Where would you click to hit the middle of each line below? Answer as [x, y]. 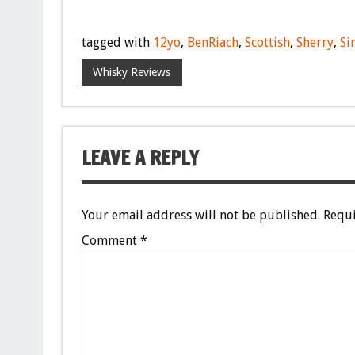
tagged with [117, 42]
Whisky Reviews [132, 73]
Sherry [315, 42]
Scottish [267, 42]
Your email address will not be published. [200, 215]
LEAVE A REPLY [140, 158]
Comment [111, 240]
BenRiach [212, 42]
